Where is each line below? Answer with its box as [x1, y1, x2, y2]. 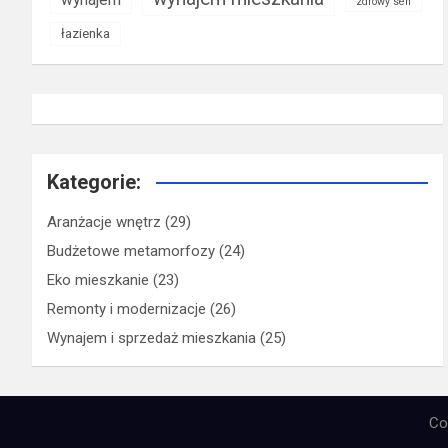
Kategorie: [47, 170, 141, 195]
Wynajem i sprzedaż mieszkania [47, 329, 256, 348]
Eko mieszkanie [47, 271, 149, 290]
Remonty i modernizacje [47, 300, 206, 319]
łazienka [61, 26, 110, 42]
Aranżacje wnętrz [47, 213, 161, 232]
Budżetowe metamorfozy [47, 242, 215, 261]
